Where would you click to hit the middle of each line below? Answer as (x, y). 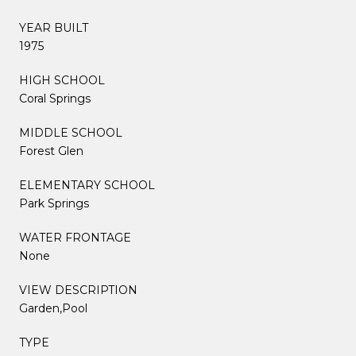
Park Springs (54, 203)
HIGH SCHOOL (62, 80)
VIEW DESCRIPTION (78, 290)
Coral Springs (55, 98)
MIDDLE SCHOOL (71, 132)
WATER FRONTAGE (75, 237)
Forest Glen (51, 151)
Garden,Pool (53, 308)
